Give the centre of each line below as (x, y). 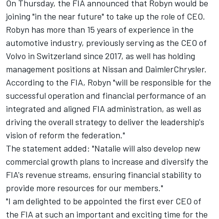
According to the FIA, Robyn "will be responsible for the (109, 82)
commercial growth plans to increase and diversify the (107, 161)
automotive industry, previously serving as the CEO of (106, 42)
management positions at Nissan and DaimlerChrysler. (106, 69)
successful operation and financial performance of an (106, 95)
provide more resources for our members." (85, 187)
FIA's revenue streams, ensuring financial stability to (104, 174)
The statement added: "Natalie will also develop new (103, 148)
